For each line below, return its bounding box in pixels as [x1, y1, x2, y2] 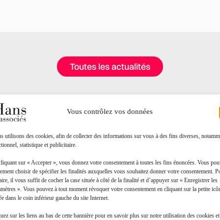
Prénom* [113, 193, 142, 202]
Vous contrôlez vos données [67, 107, 153, 115]
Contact [82, 163, 138, 182]
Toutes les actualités [70, 61, 150, 73]
